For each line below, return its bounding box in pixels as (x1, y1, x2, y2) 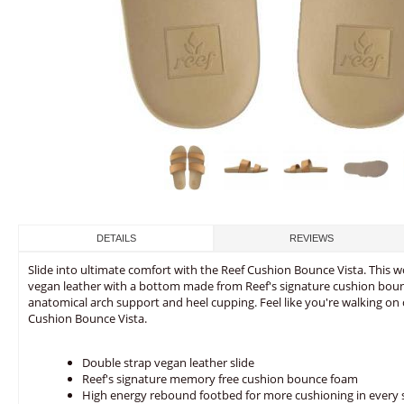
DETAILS (96, 233, 136, 243)
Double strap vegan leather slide (82, 354, 254, 371)
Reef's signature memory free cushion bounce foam (82, 371, 358, 387)
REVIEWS (289, 233, 335, 243)
